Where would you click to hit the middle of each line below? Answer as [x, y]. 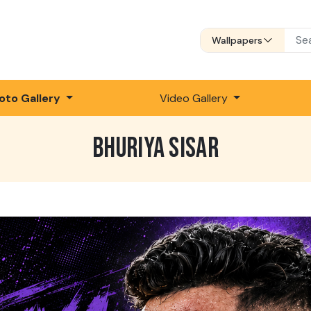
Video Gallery [195, 98]
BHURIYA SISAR [155, 149]
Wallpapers [237, 40]
